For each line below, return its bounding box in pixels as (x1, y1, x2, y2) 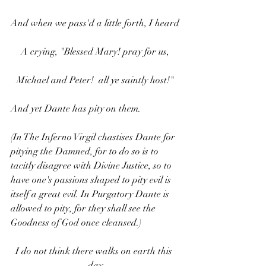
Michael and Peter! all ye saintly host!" (16, 74, 174, 87)
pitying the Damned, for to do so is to (11, 145, 161, 158)
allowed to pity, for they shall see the (11, 202, 158, 215)
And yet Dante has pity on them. (11, 103, 141, 115)
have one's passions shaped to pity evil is (11, 174, 173, 186)
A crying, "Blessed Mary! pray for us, (21, 46, 169, 58)
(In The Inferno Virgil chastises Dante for (11, 131, 178, 144)
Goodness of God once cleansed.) (11, 217, 141, 229)
